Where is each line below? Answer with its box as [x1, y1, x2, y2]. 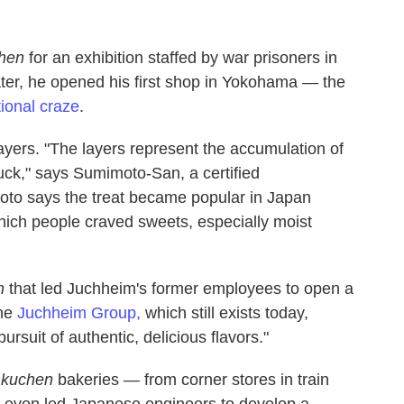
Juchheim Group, [17, 303, 145, 322]
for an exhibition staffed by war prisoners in [24, 48, 337, 67]
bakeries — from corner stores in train [53, 370, 329, 389]
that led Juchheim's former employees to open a [5, 279, 353, 298]
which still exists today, [145, 303, 308, 322]
